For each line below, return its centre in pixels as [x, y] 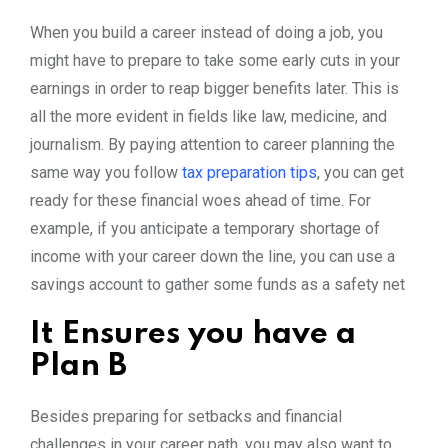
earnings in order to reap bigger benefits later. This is [214, 88]
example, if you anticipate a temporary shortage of [205, 228]
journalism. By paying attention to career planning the [212, 144]
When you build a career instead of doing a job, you [206, 32]
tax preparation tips [249, 172]
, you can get [360, 172]
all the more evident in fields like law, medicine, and [208, 116]
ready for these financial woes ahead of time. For [200, 200]
